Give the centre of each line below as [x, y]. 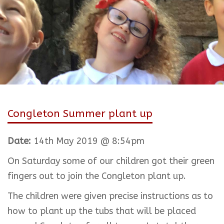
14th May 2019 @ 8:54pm [88, 141]
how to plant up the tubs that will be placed [102, 211]
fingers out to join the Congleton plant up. [97, 176]
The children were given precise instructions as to [110, 196]
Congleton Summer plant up [80, 114]
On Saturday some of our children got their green [111, 161]
